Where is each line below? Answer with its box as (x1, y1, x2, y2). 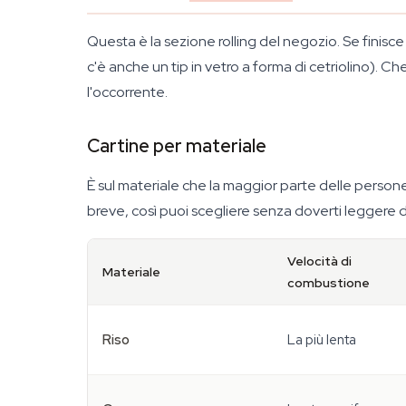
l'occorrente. (87, 82, 168, 101)
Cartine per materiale (87, 134, 266, 158)
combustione (287, 275, 370, 291)
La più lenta (287, 331, 356, 349)
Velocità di (287, 253, 352, 269)
